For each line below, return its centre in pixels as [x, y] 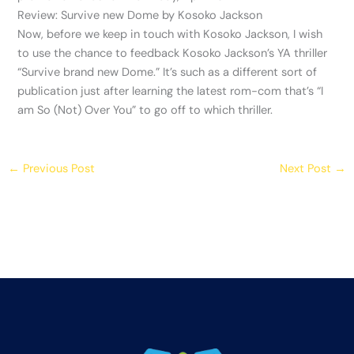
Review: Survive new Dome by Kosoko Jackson [140, 16]
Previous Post [57, 168]
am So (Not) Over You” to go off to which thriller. [145, 111]
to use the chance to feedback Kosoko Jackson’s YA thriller [173, 54]
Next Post [307, 168]
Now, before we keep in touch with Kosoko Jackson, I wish [170, 35]
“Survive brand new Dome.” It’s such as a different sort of [168, 73]
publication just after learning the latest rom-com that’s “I [171, 92]
